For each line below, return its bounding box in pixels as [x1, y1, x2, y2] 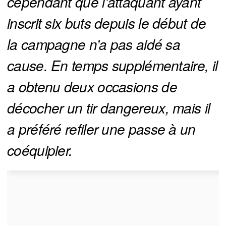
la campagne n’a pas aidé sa [7, 34, 181, 54]
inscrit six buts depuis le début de [7, 13, 206, 33]
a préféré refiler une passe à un [7, 119, 196, 139]
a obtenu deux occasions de [7, 76, 177, 97]
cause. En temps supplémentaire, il [7, 55, 218, 76]
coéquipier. [7, 140, 73, 160]
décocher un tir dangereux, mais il [7, 97, 210, 118]
